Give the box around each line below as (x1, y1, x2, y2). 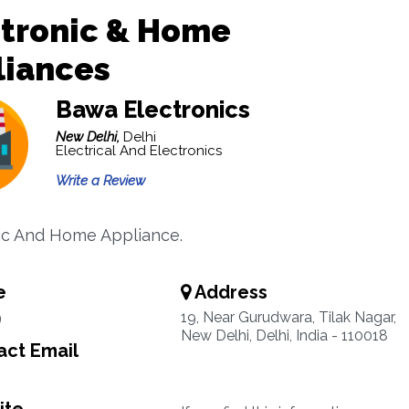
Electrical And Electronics (55, 142, 222, 159)
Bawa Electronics (55, 96, 250, 123)
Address (190, 281, 267, 303)
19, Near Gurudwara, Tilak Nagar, (180, 309, 396, 326)
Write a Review (55, 173, 145, 189)
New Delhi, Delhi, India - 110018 (180, 327, 388, 344)
